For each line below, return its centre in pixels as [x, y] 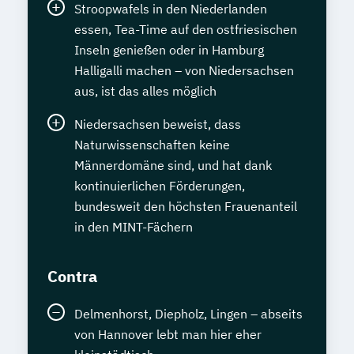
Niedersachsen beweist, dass [158, 124]
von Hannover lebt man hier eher [168, 335]
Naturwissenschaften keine [152, 145]
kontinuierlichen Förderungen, [160, 186]
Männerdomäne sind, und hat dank [173, 166]
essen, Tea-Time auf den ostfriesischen [186, 30]
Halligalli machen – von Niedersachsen [184, 71]
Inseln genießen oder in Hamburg [169, 50]
